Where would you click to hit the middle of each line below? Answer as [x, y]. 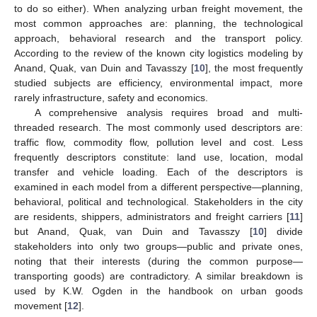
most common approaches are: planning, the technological [158, 23]
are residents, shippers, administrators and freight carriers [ [152, 216]
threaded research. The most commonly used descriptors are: [158, 127]
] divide [283, 231]
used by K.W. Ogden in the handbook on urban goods [158, 290]
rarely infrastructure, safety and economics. [111, 97]
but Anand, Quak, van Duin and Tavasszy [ [134, 231]
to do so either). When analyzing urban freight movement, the [158, 8]
